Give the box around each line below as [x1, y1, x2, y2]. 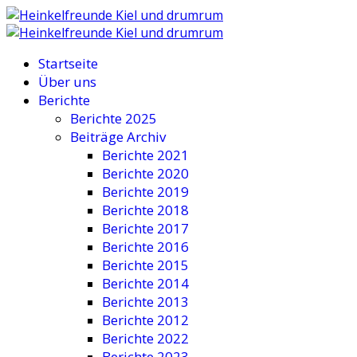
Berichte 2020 [102, 164, 189, 182]
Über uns [38, 73, 96, 91]
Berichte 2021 [102, 146, 189, 164]
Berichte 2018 [102, 201, 189, 219]
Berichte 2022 [102, 329, 189, 347]
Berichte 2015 [102, 256, 189, 274]
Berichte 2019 [102, 182, 189, 201]
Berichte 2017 [102, 219, 189, 237]
